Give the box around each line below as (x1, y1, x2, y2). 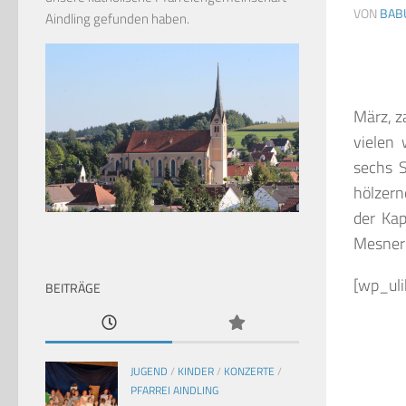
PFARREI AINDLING (130, 382, 218, 400)
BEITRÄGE (45, 278, 101, 298)
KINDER (178, 362, 214, 381)
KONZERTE (224, 362, 275, 381)
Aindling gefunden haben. (45, 7, 189, 29)
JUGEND (130, 362, 168, 381)
